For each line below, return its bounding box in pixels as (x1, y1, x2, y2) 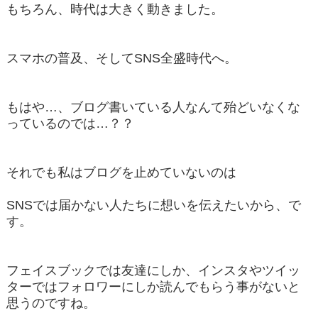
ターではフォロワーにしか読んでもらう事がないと (6, 279, 300, 294)
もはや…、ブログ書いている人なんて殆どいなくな (6, 99, 300, 114)
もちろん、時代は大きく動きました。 (6, 1, 224, 16)
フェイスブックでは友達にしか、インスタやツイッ (6, 263, 300, 278)
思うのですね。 (6, 295, 96, 310)
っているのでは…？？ (6, 116, 134, 131)
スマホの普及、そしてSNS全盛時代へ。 (6, 50, 237, 65)
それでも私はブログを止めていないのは (6, 165, 236, 180)
